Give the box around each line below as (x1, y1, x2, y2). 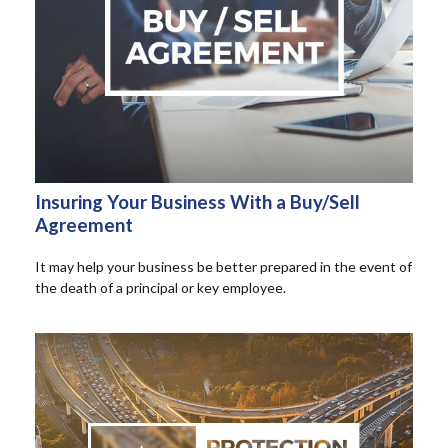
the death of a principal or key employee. (35, 278, 286, 296)
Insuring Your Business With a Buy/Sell (35, 190, 360, 213)
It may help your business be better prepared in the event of (35, 257, 412, 275)
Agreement (35, 213, 133, 236)
